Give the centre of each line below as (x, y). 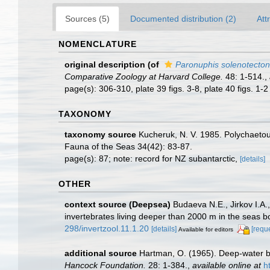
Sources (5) (87, 19)
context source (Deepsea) (118, 204)
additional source (101, 253)
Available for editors (206, 229)
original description (105, 64)
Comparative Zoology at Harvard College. (144, 77)
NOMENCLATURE (98, 44)
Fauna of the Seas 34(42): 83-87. (128, 146)
